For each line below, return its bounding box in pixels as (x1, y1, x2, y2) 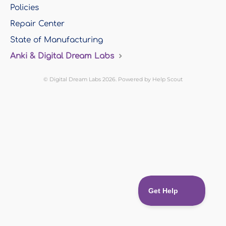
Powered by (118, 76, 152, 83)
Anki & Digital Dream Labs (10, 51, 117, 61)
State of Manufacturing (10, 35, 103, 44)
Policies (10, 3, 39, 12)
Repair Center (10, 19, 65, 28)
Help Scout (152, 76, 183, 83)
